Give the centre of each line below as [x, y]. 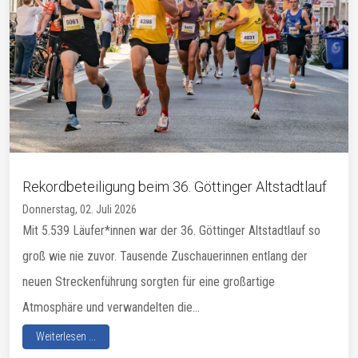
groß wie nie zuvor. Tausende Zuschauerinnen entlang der [165, 257]
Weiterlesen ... [66, 337]
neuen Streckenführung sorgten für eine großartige [149, 282]
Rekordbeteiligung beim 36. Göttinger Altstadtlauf [175, 187]
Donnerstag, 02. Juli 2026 [80, 210]
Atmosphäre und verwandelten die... [111, 308]
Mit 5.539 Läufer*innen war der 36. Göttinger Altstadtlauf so [171, 231]
